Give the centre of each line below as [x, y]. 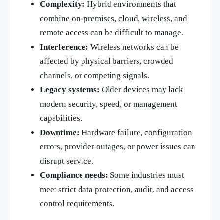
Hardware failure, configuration [136, 133]
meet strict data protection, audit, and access [117, 190]
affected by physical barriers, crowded [107, 61]
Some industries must [146, 175]
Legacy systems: [70, 90]
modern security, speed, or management [109, 104]
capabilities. [61, 118]
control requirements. [77, 204]
